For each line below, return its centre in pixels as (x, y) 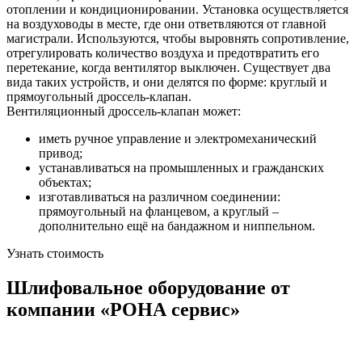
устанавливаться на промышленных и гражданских (181, 168)
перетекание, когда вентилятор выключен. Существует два (168, 68)
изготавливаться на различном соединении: (160, 197)
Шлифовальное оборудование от (148, 287)
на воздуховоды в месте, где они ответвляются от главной (166, 24)
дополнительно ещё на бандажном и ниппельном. (177, 226)
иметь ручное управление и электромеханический (178, 139)
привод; (61, 154)
